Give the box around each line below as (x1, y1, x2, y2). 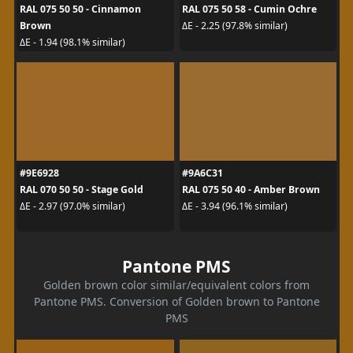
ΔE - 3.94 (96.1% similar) (182, 199, 288, 213)
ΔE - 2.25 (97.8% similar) (182, 19, 288, 32)
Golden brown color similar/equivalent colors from (43, 277, 310, 292)
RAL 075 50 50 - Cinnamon (19, 2, 141, 16)
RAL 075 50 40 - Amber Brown (182, 182, 320, 196)
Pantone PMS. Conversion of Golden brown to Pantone (33, 293, 320, 309)
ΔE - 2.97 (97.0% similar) (19, 199, 125, 213)
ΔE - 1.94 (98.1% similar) (19, 35, 125, 49)
